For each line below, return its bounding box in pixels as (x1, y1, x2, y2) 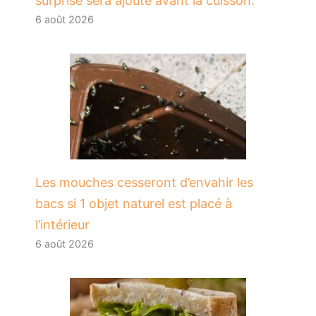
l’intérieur (35, 217, 90, 232)
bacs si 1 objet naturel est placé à (35, 195, 232, 211)
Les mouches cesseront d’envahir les (35, 174, 253, 190)
